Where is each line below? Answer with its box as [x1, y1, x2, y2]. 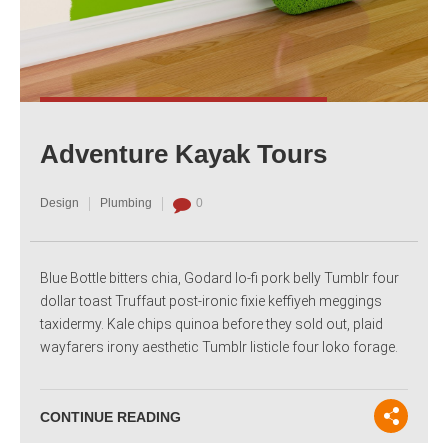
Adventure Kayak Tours [40, 138, 327, 169]
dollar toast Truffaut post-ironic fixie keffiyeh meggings [40, 293, 382, 310]
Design [40, 195, 79, 210]
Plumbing [100, 195, 152, 210]
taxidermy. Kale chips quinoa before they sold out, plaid [40, 316, 383, 333]
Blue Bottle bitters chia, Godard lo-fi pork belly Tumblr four [40, 270, 399, 287]
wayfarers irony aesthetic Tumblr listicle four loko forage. [40, 339, 398, 356]
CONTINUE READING [40, 409, 181, 426]
